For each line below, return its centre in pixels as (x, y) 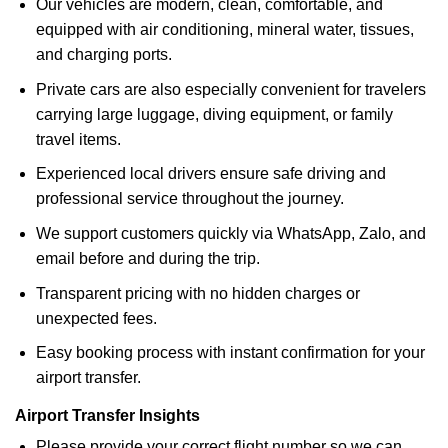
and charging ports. (103, 55)
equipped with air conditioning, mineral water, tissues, (224, 30)
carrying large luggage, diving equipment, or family (214, 114)
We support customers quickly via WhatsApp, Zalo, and (230, 233)
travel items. (78, 139)
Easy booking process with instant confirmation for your (230, 353)
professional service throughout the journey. (189, 199)
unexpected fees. (96, 318)
